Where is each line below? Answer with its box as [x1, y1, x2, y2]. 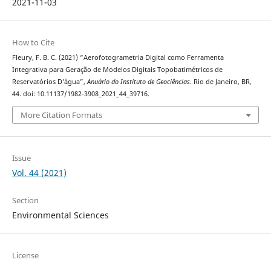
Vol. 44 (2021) [11, 167, 67, 179]
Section [11, 195, 39, 206]
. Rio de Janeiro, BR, [189, 77, 252, 86]
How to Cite [11, 36, 54, 48]
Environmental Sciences [11, 209, 109, 221]
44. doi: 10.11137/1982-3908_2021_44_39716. [11, 89, 149, 98]
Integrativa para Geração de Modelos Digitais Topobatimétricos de [11, 65, 223, 74]
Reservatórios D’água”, [11, 77, 87, 86]
